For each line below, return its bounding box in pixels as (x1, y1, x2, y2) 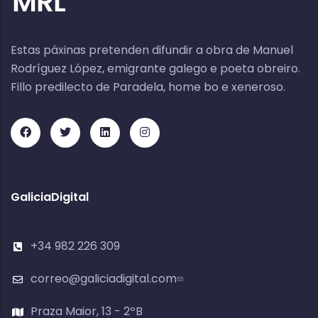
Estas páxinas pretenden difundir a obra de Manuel (11, 42, 293, 58)
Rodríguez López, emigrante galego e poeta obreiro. (11, 60, 300, 77)
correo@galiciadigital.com (31, 270, 177, 287)
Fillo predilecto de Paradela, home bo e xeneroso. (11, 79, 285, 95)
